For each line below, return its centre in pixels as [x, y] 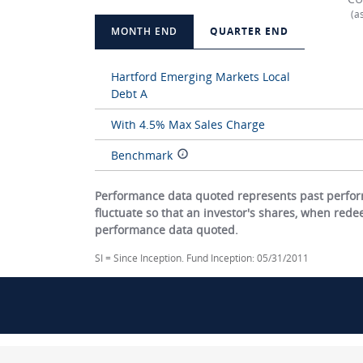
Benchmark [142, 155]
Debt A [129, 94]
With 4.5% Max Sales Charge [188, 124]
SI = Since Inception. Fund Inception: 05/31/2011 [202, 258]
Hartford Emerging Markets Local [201, 77]
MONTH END [144, 31]
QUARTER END [249, 31]
